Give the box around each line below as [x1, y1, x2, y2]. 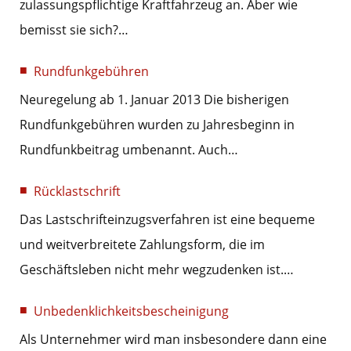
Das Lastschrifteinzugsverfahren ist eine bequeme [20, 211, 315, 229]
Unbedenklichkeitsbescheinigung [33, 302, 229, 320]
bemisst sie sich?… [20, 21, 128, 39]
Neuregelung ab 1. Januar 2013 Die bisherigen [20, 91, 289, 109]
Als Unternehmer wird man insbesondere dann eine [20, 331, 327, 349]
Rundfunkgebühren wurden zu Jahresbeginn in [20, 116, 295, 134]
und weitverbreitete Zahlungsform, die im [20, 236, 265, 254]
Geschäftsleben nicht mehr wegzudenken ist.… [20, 261, 294, 279]
